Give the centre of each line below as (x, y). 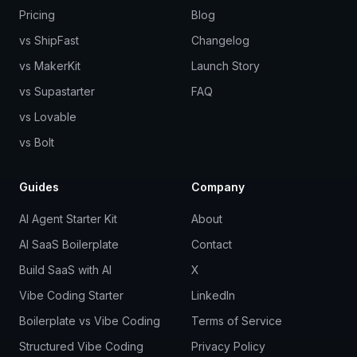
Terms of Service (237, 320)
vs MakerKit (50, 65)
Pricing (37, 14)
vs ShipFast (49, 40)
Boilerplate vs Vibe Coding (90, 320)
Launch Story (226, 65)
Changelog (220, 40)
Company (218, 186)
